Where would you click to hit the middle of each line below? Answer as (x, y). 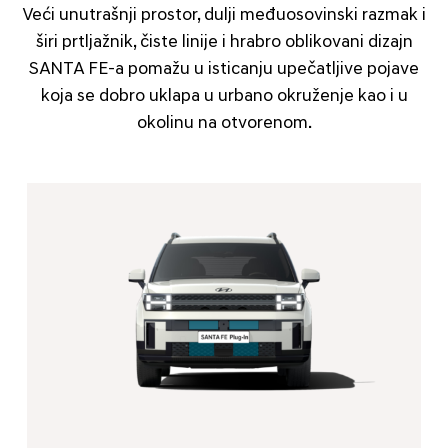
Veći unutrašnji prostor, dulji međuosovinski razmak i (224, 15)
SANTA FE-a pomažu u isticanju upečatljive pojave (224, 69)
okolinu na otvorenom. (224, 123)
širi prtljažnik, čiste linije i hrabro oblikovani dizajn (224, 42)
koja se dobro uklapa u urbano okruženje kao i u (224, 96)
